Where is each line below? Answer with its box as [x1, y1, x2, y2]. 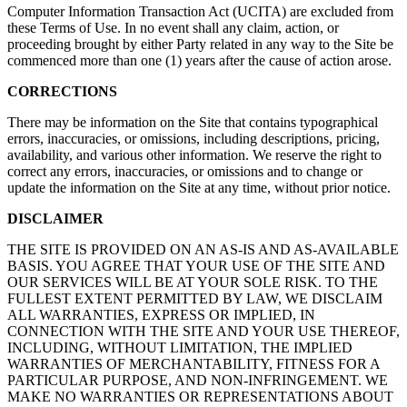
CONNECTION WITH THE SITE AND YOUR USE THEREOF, [7, 323, 400, 340]
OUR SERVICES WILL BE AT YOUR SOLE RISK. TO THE [7, 274, 378, 291]
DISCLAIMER [7, 211, 104, 227]
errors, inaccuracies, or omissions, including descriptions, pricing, [7, 131, 380, 147]
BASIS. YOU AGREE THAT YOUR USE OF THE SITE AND [7, 258, 385, 274]
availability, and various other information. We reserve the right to [7, 147, 382, 164]
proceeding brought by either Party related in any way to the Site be [7, 36, 393, 53]
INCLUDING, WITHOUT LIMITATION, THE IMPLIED [7, 340, 352, 356]
